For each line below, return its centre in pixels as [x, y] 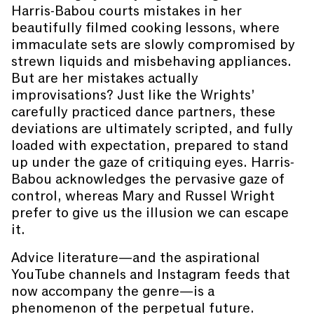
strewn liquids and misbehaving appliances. [151, 61]
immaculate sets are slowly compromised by [153, 45]
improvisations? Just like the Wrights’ [133, 95]
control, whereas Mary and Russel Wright [143, 196]
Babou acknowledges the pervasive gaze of [148, 179]
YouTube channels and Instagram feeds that [151, 274]
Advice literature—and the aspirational [136, 258]
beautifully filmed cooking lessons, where [145, 28]
